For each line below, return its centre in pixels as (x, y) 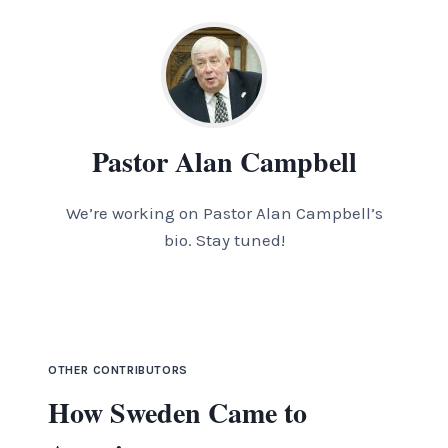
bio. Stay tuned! (224, 240)
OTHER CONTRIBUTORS (118, 370)
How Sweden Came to (177, 412)
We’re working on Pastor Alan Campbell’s (224, 213)
